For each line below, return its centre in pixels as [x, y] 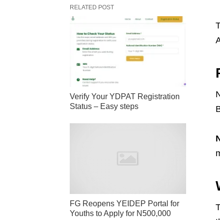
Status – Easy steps [104, 107]
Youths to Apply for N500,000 [120, 214]
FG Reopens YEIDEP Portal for [124, 204]
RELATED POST [92, 7]
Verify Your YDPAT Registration [125, 97]
